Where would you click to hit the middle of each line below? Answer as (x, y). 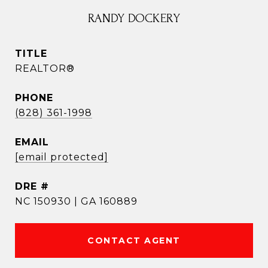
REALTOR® (45, 68)
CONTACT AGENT (134, 240)
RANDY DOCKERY (134, 18)
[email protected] (62, 157)
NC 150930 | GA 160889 (76, 201)
